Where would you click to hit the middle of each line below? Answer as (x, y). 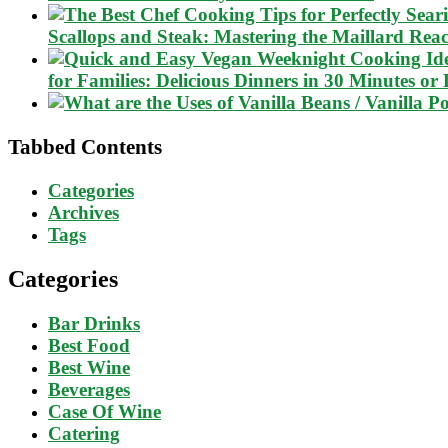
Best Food (89, 345)
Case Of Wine (104, 411)
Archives (83, 212)
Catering (84, 433)
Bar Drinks (94, 323)
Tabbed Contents (85, 146)
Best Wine (89, 367)
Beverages (89, 389)
